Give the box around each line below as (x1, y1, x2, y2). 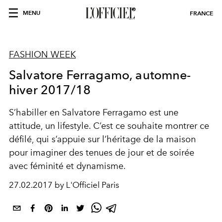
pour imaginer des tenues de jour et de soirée (9, 147, 194, 158)
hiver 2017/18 (9, 82, 91, 97)
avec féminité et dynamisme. (9, 161, 126, 171)
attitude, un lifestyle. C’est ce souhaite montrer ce (9, 120, 209, 131)
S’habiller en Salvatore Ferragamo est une (9, 107, 178, 118)
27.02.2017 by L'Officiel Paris (9, 180, 119, 190)
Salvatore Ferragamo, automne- (9, 67, 191, 82)
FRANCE (190, 9, 213, 17)
